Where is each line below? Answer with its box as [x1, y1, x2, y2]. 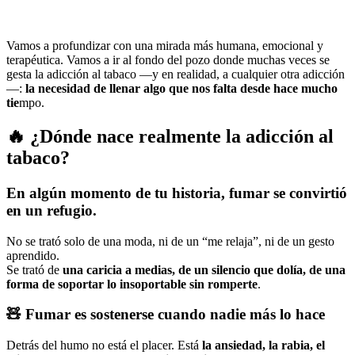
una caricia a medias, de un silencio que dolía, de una [63, 262, 345, 277]
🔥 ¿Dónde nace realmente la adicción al [6, 126, 334, 147]
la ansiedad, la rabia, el [202, 338, 325, 353]
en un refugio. [6, 201, 97, 219]
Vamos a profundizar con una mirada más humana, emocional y [6, 39, 323, 53]
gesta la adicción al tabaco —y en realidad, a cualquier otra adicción [6, 67, 345, 82]
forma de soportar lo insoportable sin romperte [6, 277, 258, 291]
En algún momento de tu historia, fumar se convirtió [6, 184, 347, 201]
